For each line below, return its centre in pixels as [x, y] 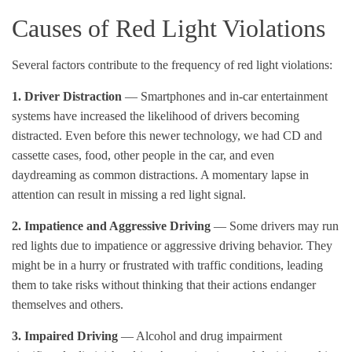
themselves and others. [68, 304]
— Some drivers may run [275, 225]
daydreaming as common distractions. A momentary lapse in [160, 174]
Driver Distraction [73, 96]
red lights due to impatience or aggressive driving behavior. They [172, 245]
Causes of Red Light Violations [169, 28]
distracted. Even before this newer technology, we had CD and [167, 135]
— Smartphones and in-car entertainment [225, 96]
